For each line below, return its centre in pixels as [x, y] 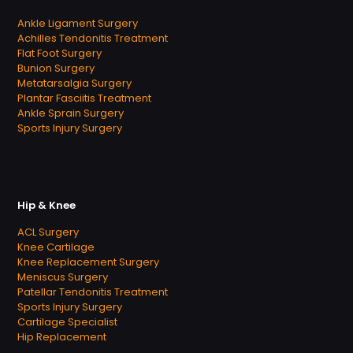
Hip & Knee [46, 206]
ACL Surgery [48, 232]
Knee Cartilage [56, 247]
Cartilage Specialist [67, 322]
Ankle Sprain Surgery [71, 113]
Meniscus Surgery [63, 277]
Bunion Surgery [56, 69]
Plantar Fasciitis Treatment [84, 98]
